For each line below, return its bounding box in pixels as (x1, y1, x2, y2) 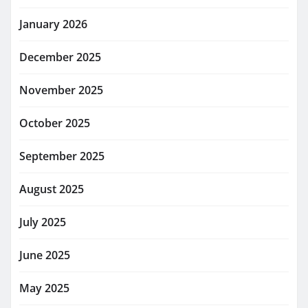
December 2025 (19, 49, 101, 65)
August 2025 (19, 181, 84, 197)
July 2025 (19, 214, 66, 230)
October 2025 (19, 115, 90, 131)
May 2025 (19, 280, 69, 296)
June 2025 (19, 247, 70, 263)
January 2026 (19, 16, 87, 32)
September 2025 (19, 148, 104, 164)
